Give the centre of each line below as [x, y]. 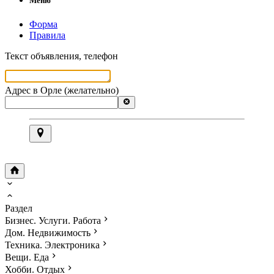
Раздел [19, 209]
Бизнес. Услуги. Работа [53, 221]
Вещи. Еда [27, 257]
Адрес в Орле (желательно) [62, 91]
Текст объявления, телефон [61, 56]
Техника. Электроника [52, 245]
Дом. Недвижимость [48, 233]
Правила [47, 35]
